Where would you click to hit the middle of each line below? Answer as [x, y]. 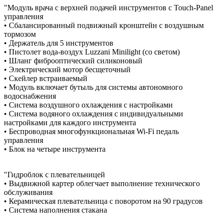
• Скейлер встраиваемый [46, 78]
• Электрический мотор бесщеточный [67, 69]
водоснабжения [30, 96]
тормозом [20, 34]
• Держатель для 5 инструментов [59, 43]
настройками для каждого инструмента [70, 122]
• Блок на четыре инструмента [55, 149]
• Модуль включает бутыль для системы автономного [93, 87]
